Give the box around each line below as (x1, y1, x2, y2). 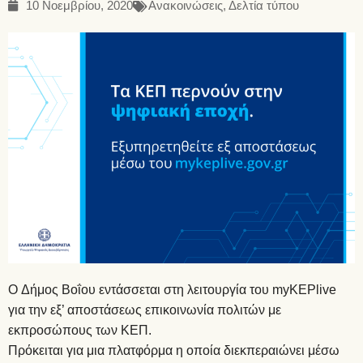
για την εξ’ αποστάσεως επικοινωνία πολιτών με (8, 300, 281, 319)
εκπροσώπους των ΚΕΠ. (8, 320, 152, 340)
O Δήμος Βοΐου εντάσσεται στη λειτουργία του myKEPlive (8, 280, 336, 299)
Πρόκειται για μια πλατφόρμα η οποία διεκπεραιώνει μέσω (8, 340, 340, 360)
